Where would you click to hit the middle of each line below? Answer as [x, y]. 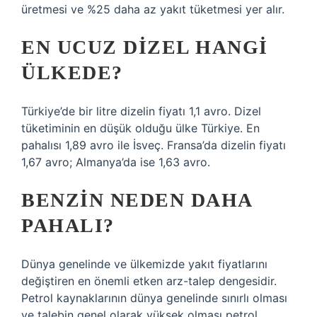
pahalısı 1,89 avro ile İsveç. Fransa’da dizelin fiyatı [154, 145]
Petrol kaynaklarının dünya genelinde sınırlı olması [154, 298]
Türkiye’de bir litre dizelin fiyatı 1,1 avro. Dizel [141, 111]
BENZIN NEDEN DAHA [137, 200]
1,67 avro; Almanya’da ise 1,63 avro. [116, 162]
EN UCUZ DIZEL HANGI [145, 47]
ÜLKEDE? [72, 73]
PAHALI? [68, 225]
